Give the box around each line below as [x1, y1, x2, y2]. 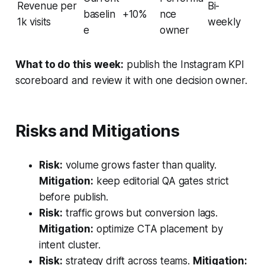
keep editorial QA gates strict [93, 175, 229, 188]
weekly [207, 16, 241, 28]
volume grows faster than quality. [62, 159, 217, 172]
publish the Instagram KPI [124, 59, 244, 71]
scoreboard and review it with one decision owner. [15, 75, 247, 87]
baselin [83, 8, 115, 21]
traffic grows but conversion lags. [62, 207, 218, 219]
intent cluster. [38, 239, 101, 251]
